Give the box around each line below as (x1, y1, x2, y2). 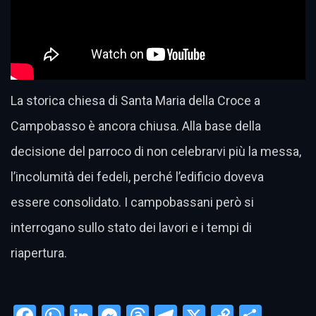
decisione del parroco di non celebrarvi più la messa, (11, 144, 301, 159)
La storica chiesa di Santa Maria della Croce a (11, 93, 260, 108)
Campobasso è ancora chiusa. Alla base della (11, 119, 261, 133)
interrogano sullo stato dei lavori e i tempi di (11, 220, 252, 235)
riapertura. (11, 245, 67, 260)
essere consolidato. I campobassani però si (11, 195, 254, 209)
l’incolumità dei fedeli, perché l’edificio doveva (11, 169, 264, 184)
